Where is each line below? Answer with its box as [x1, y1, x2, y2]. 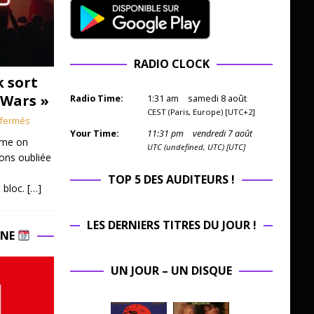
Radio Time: [69, 93, 123, 105]
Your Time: [69, 128, 119, 140]
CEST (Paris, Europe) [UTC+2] [146, 107, 255, 118]
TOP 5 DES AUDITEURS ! [108, 172, 235, 188]
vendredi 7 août [192, 128, 252, 140]
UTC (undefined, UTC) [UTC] [146, 142, 245, 153]
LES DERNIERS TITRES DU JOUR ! [86, 217, 257, 233]
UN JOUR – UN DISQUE [111, 263, 233, 279]
